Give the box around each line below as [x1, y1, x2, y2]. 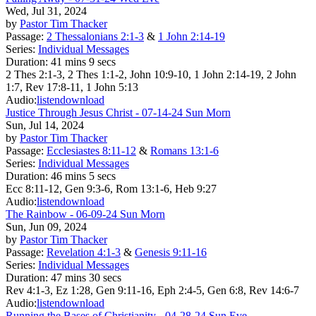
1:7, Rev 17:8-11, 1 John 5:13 [6, 80, 138, 93]
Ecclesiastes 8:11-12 [47, 144, 136, 157]
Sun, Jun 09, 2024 [6, 220, 87, 233]
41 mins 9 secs [51, 55, 116, 68]
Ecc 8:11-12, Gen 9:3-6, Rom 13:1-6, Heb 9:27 [6, 182, 217, 195]
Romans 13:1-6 [150, 144, 219, 157]
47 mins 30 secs [51, 271, 121, 284]
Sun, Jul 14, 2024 [6, 119, 84, 131]
